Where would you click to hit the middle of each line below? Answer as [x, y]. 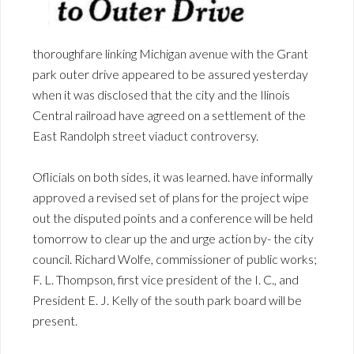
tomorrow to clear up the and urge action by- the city [173, 239]
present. [55, 321]
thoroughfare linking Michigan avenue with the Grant [170, 54]
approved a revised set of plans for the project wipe [171, 198]
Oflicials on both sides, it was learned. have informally [173, 177]
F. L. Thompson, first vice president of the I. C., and [166, 280]
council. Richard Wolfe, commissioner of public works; [175, 259]
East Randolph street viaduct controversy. [145, 136]
